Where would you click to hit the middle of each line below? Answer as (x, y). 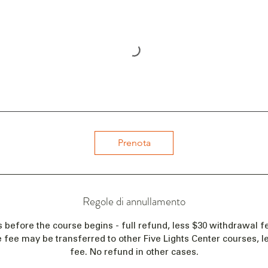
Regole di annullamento (134, 201)
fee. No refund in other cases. (134, 252)
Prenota (134, 143)
